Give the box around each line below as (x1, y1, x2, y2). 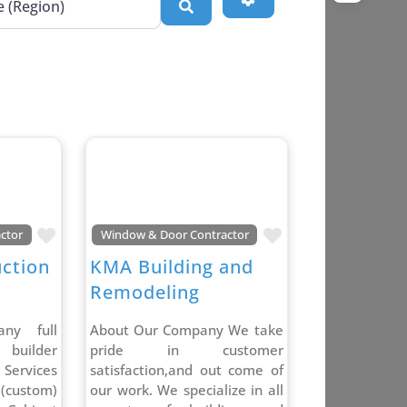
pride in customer (90, 341, 283, 360)
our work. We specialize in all (90, 381, 283, 400)
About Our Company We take (90, 321, 283, 340)
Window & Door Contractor (100, 226, 249, 243)
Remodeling (90, 280, 201, 305)
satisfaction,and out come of (90, 361, 283, 380)
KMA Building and (90, 254, 254, 280)
